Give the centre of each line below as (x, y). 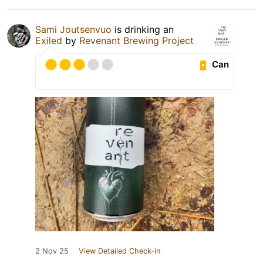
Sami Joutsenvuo (73, 29)
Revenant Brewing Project (136, 40)
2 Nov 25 (52, 251)
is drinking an (143, 29)
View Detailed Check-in (119, 251)
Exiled (49, 40)
